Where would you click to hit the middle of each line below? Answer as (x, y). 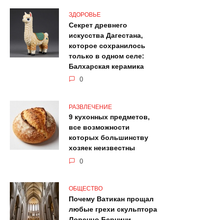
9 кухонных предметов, (109, 117)
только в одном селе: (107, 56)
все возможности (99, 127)
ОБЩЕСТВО (86, 189)
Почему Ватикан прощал (111, 199)
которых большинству (109, 138)
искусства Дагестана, (106, 36)
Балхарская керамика (106, 67)
